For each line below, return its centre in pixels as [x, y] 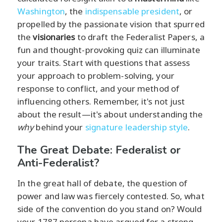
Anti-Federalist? [58, 163]
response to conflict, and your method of [99, 89]
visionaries [54, 37]
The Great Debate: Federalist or [99, 150]
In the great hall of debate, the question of [103, 183]
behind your [59, 127]
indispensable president [132, 11]
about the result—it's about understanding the [110, 114]
